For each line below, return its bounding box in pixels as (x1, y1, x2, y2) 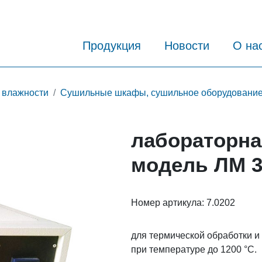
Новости (164, 39, 209, 53)
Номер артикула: (131, 197, 206, 208)
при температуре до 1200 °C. (131, 244, 257, 254)
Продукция (82, 39, 141, 53)
